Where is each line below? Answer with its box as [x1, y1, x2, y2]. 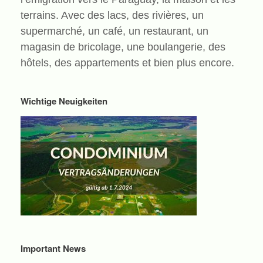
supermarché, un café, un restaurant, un [21, 25, 208, 37]
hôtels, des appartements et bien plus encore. [21, 56, 234, 69]
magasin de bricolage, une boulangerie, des [21, 41, 225, 53]
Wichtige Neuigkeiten [21, 94, 107, 107]
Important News [21, 241, 86, 255]
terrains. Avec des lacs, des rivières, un [21, 9, 204, 21]
